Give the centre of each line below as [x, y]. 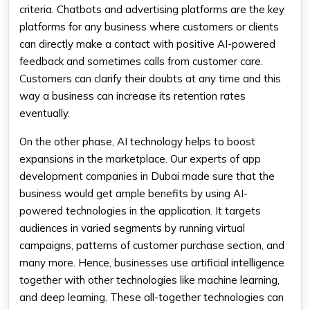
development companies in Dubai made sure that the [147, 176]
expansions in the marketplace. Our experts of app [140, 159]
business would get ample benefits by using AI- [134, 193]
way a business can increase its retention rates [133, 96]
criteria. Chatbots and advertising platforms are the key [152, 9]
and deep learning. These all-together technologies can [152, 297]
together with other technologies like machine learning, [149, 280]
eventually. [45, 113]
